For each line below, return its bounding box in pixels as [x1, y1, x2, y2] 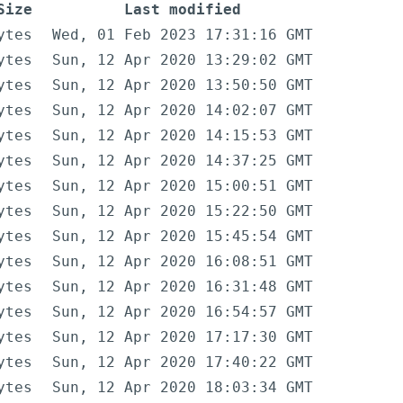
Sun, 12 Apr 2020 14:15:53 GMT [52, 127, 313, 145]
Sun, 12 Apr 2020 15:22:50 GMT [52, 202, 313, 220]
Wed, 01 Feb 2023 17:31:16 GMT [52, 26, 313, 44]
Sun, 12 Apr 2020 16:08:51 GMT [52, 253, 313, 271]
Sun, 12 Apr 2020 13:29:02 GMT [52, 51, 313, 69]
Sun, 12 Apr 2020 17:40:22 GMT [52, 354, 313, 372]
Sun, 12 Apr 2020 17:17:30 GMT [52, 328, 313, 346]
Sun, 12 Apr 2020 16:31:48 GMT [52, 278, 313, 296]
